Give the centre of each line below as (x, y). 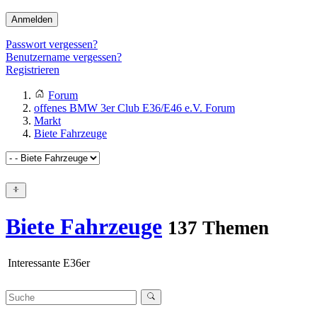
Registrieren (33, 70)
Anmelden (32, 20)
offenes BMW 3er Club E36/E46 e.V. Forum (134, 108)
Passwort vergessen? (52, 45)
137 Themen (218, 227)
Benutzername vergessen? (64, 57)
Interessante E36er (49, 263)
